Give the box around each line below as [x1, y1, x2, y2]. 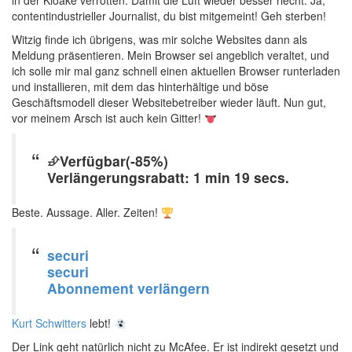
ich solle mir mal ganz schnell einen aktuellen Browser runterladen [12, 63, 340, 79]
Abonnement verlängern [47, 278, 210, 299]
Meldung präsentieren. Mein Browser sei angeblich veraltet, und [12, 47, 329, 64]
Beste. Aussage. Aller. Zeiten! [12, 204, 161, 221]
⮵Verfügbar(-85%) [47, 151, 168, 171]
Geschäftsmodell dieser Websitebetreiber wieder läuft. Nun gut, [12, 94, 326, 111]
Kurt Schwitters [12, 315, 86, 332]
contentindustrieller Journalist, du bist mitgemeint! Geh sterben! [12, 8, 326, 24]
